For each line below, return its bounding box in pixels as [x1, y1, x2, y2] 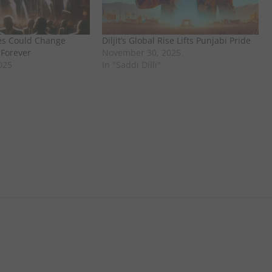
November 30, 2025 [102, 47, 182, 59]
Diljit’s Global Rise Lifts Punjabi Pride [102, 35, 251, 47]
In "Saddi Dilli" [102, 59, 161, 71]
